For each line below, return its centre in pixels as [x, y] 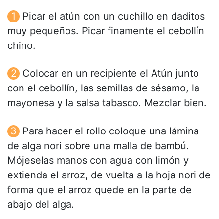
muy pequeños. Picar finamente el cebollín [106, 31]
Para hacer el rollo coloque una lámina [111, 131]
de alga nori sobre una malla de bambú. [98, 145]
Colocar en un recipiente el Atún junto [111, 74]
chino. [22, 46]
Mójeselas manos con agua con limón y [98, 160]
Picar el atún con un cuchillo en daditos [114, 16]
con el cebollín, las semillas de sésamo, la [103, 88]
